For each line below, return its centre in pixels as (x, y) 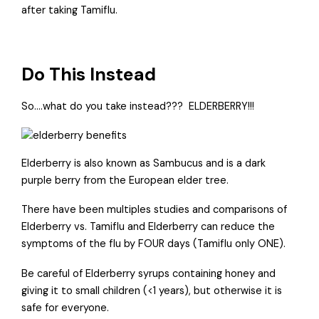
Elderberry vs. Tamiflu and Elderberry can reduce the (148, 227)
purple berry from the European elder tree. (125, 180)
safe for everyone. (66, 308)
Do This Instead (89, 75)
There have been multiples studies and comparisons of (155, 210)
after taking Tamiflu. (71, 10)
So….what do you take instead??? (103, 106)
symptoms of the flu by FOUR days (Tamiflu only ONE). (154, 244)
